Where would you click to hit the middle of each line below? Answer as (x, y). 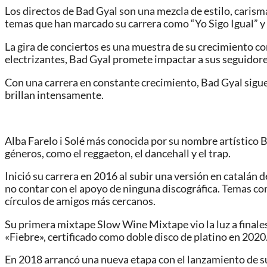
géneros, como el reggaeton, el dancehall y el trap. (118, 153)
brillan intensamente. (54, 95)
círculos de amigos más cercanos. (80, 201)
